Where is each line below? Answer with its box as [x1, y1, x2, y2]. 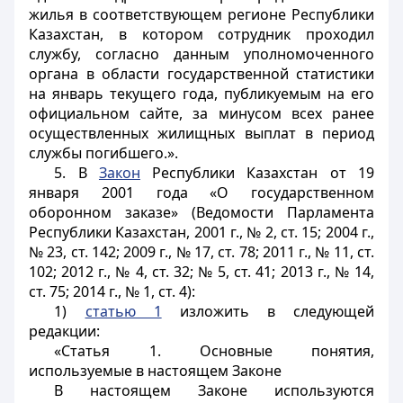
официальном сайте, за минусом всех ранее [29, 103, 374, 123]
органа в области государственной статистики [29, 64, 374, 84]
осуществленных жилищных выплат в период [29, 123, 374, 143]
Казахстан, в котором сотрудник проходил [29, 24, 374, 44]
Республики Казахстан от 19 [139, 163, 375, 183]
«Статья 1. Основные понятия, [54, 341, 374, 361]
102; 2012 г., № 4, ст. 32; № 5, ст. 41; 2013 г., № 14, [29, 262, 374, 282]
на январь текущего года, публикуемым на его [29, 84, 374, 103]
